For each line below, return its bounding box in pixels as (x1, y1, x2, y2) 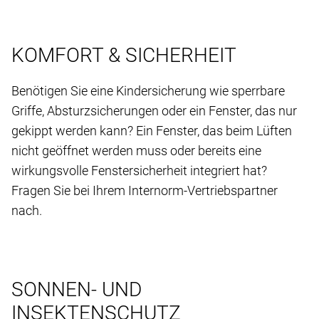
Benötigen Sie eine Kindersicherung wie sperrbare (11, 83, 285, 98)
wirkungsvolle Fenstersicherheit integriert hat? (11, 162, 267, 178)
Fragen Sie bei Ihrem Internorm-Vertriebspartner (11, 182, 278, 198)
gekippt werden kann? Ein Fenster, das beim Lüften (11, 122, 292, 138)
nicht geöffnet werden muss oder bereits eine (11, 142, 261, 158)
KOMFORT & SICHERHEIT (11, 43, 236, 67)
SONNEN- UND (11, 277, 142, 301)
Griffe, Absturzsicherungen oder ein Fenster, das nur (11, 103, 297, 118)
